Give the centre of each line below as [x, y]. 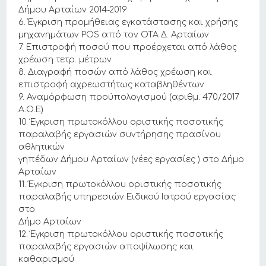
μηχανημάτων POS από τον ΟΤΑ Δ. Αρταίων [114, 35]
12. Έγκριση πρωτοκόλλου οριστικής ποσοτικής [121, 234]
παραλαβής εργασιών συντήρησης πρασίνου [120, 134]
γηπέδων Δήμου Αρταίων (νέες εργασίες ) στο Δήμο [132, 159]
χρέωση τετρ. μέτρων [65, 60]
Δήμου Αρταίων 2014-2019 [73, 10]
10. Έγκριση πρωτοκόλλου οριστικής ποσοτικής [121, 122]
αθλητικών [42, 147]
